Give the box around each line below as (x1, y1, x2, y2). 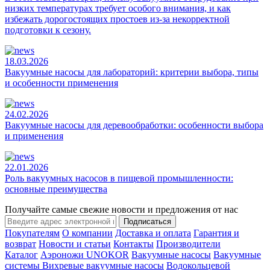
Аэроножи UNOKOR (40, 249, 129, 260)
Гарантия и (193, 227, 239, 238)
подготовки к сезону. (5, 24, 91, 35)
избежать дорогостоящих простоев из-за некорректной (5, 13, 230, 24)
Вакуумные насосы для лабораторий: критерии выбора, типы (5, 66, 259, 77)
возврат (5, 238, 36, 249)
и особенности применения (5, 77, 118, 88)
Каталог (5, 249, 38, 260)
